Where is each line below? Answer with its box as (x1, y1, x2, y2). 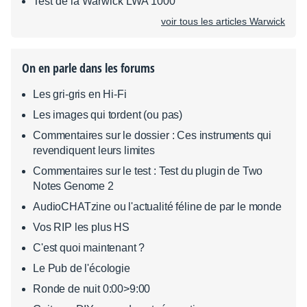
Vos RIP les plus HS (33, 221, 130, 233)
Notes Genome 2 (33, 180, 114, 192)
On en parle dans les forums (22, 60, 155, 76)
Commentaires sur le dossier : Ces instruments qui (33, 130, 272, 141)
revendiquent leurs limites (33, 145, 155, 156)
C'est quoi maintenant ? (33, 242, 145, 254)
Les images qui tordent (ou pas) (33, 109, 183, 121)
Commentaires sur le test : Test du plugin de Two (33, 165, 263, 177)
